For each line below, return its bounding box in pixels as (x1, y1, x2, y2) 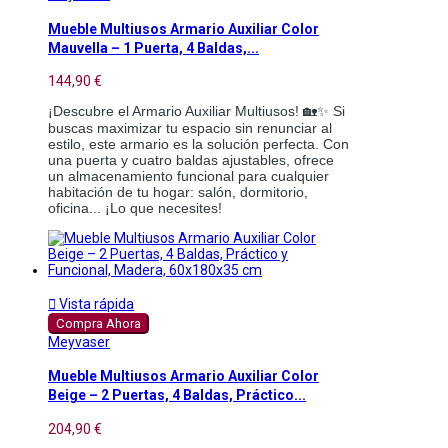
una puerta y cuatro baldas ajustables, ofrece (48, 151, 334, 168)
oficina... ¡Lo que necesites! (48, 199, 222, 216)
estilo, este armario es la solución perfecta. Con (48, 135, 349, 152)
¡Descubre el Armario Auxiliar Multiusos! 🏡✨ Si (48, 102, 345, 119)
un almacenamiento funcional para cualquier (48, 167, 329, 184)
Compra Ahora (56, 315, 141, 331)
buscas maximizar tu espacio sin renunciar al (48, 119, 332, 136)
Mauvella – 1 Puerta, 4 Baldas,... (48, 39, 259, 56)
